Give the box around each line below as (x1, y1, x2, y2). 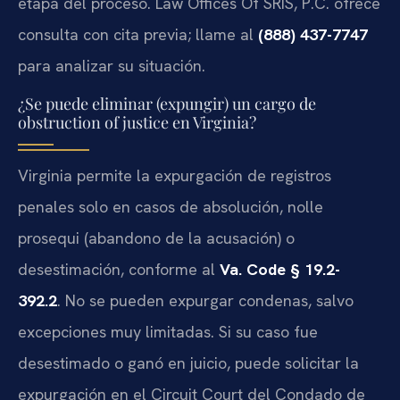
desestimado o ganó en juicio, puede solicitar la (18, 352, 359, 373)
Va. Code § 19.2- (220, 258, 340, 279)
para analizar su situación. (18, 55, 205, 77)
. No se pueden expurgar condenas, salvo (57, 289, 354, 311)
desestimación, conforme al (18, 258, 220, 279)
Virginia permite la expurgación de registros (18, 164, 331, 186)
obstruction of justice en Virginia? (18, 111, 256, 133)
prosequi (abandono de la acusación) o (18, 227, 295, 248)
